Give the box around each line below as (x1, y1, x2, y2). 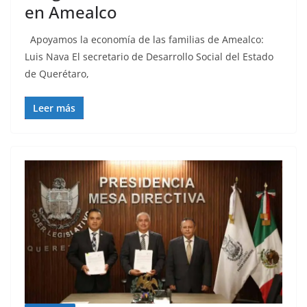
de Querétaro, (25, 67, 89, 81)
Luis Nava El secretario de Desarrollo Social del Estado (25, 50, 273, 64)
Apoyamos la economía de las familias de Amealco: (25, 33, 264, 47)
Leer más (33, 101, 75, 115)
